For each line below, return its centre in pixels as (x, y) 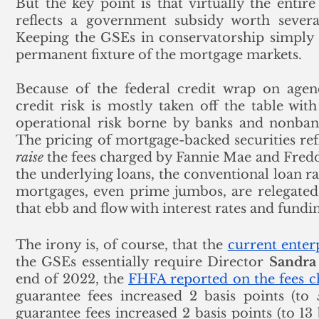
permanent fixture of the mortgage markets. (159, 55)
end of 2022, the (72, 279)
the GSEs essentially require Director (142, 262)
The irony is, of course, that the (122, 245)
